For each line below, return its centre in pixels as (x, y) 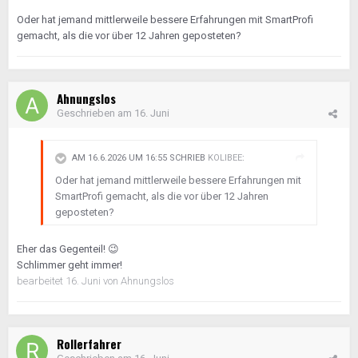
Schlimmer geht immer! (71, 265)
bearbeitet (41, 281)
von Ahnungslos (139, 281)
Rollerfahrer (89, 344)
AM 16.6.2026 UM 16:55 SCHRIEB (140, 158)
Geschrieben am (95, 113)
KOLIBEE (225, 158)
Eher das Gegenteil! (62, 249)
